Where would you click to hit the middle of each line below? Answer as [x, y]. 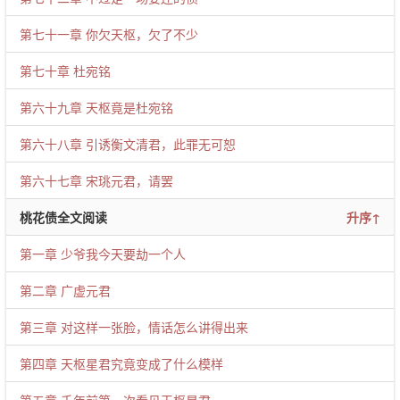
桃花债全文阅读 [63, 217]
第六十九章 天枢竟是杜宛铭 [96, 107]
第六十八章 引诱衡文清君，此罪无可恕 [128, 144]
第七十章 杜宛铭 [65, 71]
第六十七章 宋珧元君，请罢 [96, 180]
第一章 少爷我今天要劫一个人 [103, 254]
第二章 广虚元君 [65, 290]
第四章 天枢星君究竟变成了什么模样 [121, 363]
